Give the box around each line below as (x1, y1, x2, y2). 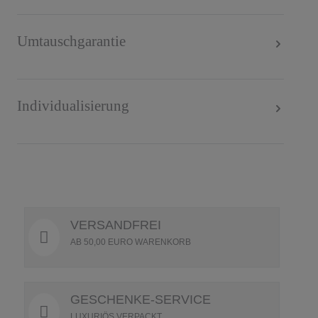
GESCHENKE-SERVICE (70, 292, 211, 307)
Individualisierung (17, 97, 129, 114)
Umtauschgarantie (17, 32, 126, 49)
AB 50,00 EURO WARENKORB (70, 237, 191, 247)
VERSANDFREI (70, 218, 161, 232)
